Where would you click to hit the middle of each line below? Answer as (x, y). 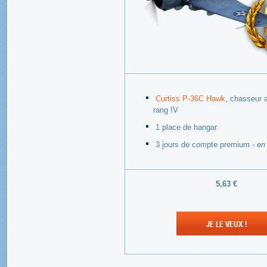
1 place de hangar (186, 127)
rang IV (165, 110)
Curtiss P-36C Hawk (190, 98)
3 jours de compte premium (204, 144)
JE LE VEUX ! (226, 223)
